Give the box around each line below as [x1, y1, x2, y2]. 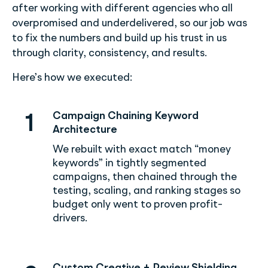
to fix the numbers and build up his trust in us [12, 33, 227, 44]
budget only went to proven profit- [53, 199, 223, 211]
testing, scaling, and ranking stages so [53, 185, 240, 197]
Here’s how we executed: [12, 72, 132, 84]
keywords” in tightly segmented [53, 158, 206, 169]
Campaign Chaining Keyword [53, 111, 199, 122]
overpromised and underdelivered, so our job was [12, 18, 247, 29]
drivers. [53, 213, 87, 224]
